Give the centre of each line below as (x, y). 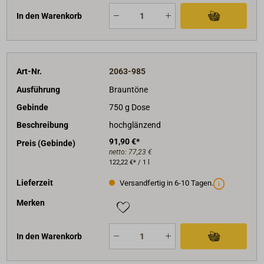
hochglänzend (135, 125)
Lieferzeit (35, 182)
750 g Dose (129, 107)
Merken (31, 203)
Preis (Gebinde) (46, 143)
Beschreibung (43, 125)
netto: (118, 152)
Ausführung (39, 89)
